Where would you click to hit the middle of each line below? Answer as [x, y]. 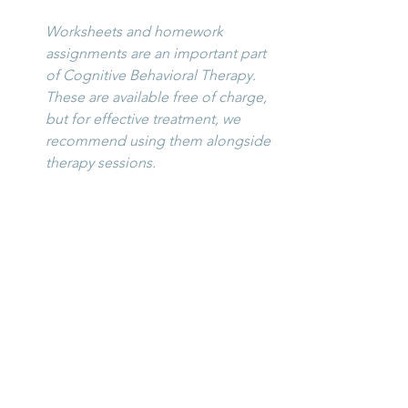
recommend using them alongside [160, 141]
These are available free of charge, [158, 97]
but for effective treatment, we [145, 119]
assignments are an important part [158, 54]
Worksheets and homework [136, 32]
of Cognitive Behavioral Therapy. [153, 76]
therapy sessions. [101, 163]
